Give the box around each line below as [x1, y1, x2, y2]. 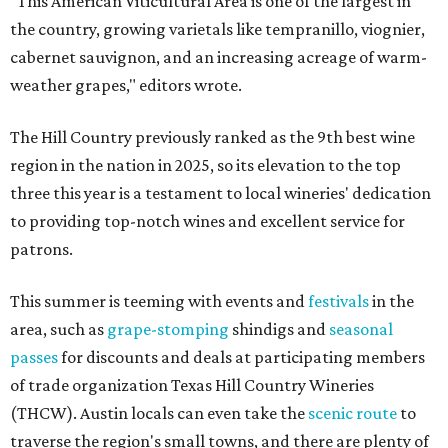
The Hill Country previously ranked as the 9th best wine [10, 127, 415, 147]
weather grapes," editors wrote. [10, 75, 242, 95]
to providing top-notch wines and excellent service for [10, 211, 405, 231]
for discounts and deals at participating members [58, 347, 425, 367]
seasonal [329, 319, 393, 339]
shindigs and [229, 319, 329, 339]
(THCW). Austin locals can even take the [10, 403, 308, 423]
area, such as [10, 319, 107, 339]
